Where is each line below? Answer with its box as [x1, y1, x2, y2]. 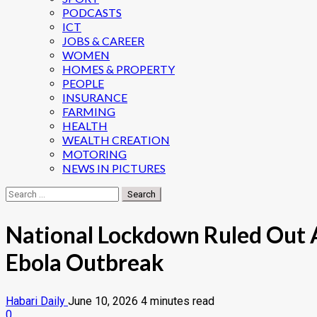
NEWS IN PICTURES [62, 161, 166, 175]
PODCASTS [62, 6, 122, 19]
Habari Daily [6, 294, 68, 309]
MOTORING [62, 147, 127, 161]
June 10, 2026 [68, 294, 141, 309]
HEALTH [62, 119, 108, 132]
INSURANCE [62, 91, 127, 104]
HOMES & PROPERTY [62, 62, 175, 76]
